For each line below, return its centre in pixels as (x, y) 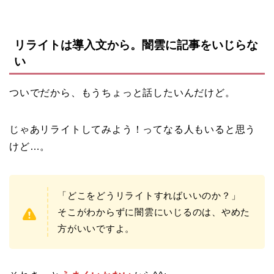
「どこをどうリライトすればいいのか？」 (149, 195)
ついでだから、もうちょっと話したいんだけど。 (122, 92)
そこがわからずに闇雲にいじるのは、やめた (154, 212)
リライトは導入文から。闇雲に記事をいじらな (136, 45)
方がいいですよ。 (96, 228)
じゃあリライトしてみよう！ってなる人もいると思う (133, 129)
